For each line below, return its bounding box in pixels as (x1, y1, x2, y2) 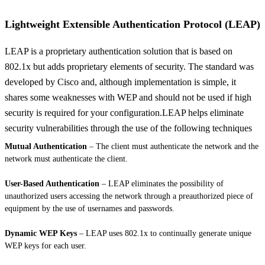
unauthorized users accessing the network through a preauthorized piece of (5, 192, 253, 201)
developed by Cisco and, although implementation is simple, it (5, 77, 236, 88)
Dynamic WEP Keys (5, 229, 77, 238)
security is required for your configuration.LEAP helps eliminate (5, 108, 244, 118)
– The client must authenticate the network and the (87, 142, 258, 151)
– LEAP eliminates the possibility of (99, 179, 224, 189)
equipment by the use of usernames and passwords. (5, 204, 177, 214)
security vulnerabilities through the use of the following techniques (5, 123, 252, 134)
